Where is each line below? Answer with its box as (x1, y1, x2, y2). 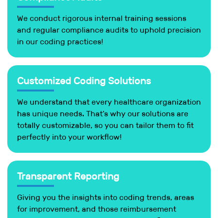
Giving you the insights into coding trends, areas (17, 192, 194, 202)
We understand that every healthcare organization (17, 97, 201, 107)
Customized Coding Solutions (17, 74, 151, 87)
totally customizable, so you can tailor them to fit (17, 120, 194, 130)
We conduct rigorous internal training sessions (17, 13, 186, 23)
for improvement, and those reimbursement (17, 204, 176, 214)
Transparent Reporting (17, 170, 119, 182)
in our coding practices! (17, 36, 103, 46)
